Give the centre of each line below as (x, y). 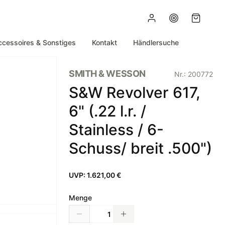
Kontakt (104, 42)
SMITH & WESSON (107, 74)
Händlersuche (156, 42)
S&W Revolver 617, (135, 92)
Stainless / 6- (116, 130)
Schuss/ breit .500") (140, 148)
